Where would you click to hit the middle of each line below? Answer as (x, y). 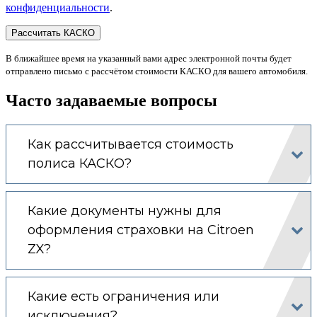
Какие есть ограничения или (123, 296)
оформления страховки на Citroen (141, 230)
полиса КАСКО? (80, 163)
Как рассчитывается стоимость (131, 144)
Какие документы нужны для (125, 211)
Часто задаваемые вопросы (111, 100)
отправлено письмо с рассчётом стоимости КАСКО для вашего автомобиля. (157, 71)
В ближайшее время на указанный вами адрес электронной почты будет (149, 58)
